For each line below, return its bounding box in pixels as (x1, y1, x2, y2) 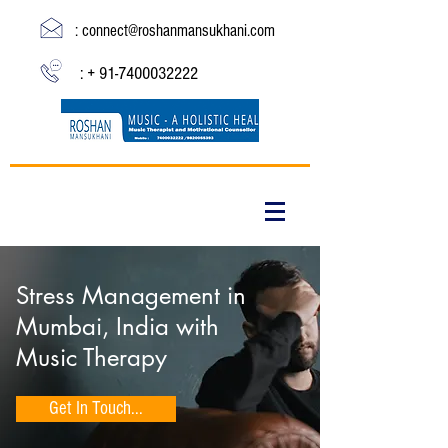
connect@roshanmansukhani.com (82, 21, 275, 40)
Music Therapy (16, 342, 167, 373)
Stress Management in (16, 280, 246, 311)
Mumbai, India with (16, 311, 219, 342)
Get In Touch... (49, 398, 143, 419)
